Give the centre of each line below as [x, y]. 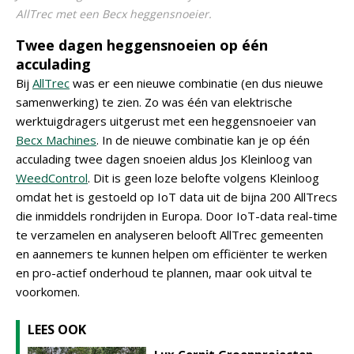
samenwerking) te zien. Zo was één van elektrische [154, 102]
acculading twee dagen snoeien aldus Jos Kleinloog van [164, 159]
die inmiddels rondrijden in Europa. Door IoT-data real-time [177, 216]
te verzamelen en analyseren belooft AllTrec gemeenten [169, 235]
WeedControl [52, 178]
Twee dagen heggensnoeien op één [142, 45]
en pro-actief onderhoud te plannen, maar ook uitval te [164, 273]
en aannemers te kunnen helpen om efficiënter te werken [171, 254]
